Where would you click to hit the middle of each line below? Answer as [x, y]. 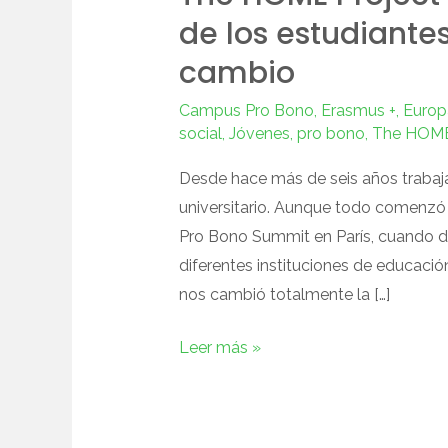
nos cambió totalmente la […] [284, 294]
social [200, 133]
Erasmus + [358, 110]
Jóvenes [259, 133]
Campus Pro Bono [246, 110]
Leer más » [219, 347]
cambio [236, 72]
